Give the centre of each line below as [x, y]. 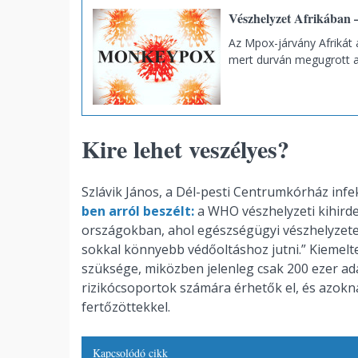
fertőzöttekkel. [126, 306]
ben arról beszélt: [138, 211]
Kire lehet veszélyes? [185, 148]
